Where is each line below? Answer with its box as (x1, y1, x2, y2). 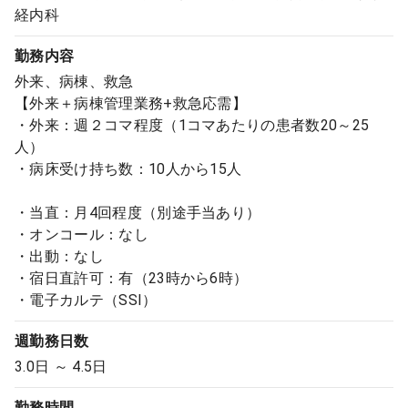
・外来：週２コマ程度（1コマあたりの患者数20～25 (15, 117, 370, 134)
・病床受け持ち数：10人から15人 (15, 160, 242, 178)
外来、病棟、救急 (15, 73, 134, 90)
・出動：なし (15, 248, 104, 265)
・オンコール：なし (15, 226, 148, 243)
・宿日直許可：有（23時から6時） (15, 270, 249, 287)
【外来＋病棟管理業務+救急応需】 (15, 95, 248, 112)
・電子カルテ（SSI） (15, 291, 158, 309)
